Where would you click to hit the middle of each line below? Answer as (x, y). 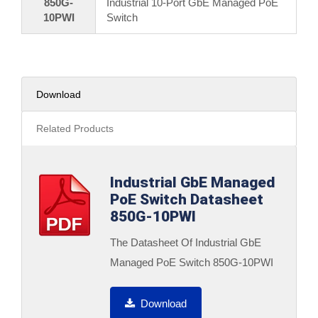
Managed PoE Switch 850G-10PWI (192, 262)
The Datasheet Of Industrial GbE (186, 242)
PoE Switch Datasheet (187, 199)
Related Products (75, 128)
